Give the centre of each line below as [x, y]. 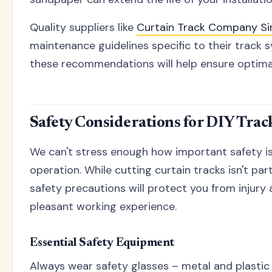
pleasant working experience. [103, 207]
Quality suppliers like [83, 27]
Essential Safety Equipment [102, 243]
